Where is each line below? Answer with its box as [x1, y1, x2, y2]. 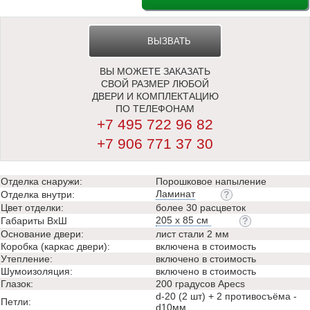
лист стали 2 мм [156, 228, 229, 239]
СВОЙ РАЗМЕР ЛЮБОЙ [101, 78, 209, 89]
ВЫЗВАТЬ [147, 36, 191, 46]
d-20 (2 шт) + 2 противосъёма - [156, 291, 297, 302]
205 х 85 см [156, 215, 211, 226]
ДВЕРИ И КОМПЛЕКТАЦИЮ [91, 91, 219, 102]
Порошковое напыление [156, 176, 266, 187]
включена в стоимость [156, 241, 256, 252]
